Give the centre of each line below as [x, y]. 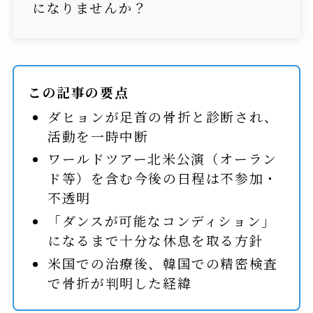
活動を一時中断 [98, 136]
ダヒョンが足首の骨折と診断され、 [163, 116]
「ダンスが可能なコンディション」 [162, 220]
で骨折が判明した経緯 [120, 282]
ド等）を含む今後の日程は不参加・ [163, 178]
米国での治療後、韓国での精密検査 [163, 263]
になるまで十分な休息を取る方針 [156, 240]
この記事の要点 [78, 92]
